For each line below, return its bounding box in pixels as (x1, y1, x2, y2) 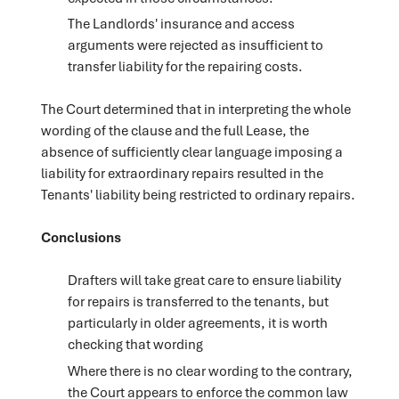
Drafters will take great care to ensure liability (67, 271, 341, 289)
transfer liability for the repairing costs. (67, 57, 303, 76)
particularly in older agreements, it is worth (67, 313, 328, 332)
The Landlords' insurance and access (67, 14, 295, 33)
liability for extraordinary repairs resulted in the (40, 164, 323, 183)
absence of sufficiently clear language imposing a (40, 142, 343, 161)
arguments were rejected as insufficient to (67, 36, 323, 54)
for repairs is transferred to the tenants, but (67, 292, 329, 311)
